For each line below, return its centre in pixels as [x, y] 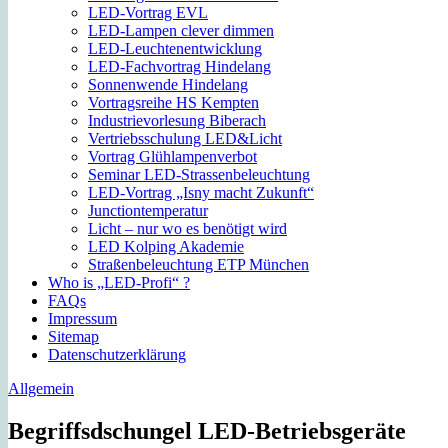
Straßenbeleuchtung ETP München [198, 264]
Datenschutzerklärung [117, 354]
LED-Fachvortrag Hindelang [179, 66]
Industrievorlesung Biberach [177, 120]
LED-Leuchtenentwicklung [175, 48]
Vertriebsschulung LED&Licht [185, 138]
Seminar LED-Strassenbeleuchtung [199, 174]
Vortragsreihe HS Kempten [173, 102]
